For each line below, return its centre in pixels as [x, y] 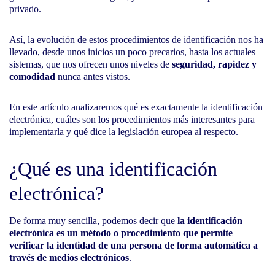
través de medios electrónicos [69, 258]
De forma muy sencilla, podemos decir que [93, 221]
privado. [25, 9]
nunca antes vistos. [93, 77]
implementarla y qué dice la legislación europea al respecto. [124, 132]
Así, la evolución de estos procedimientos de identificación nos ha [136, 40]
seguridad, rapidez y [214, 64]
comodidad [32, 77]
